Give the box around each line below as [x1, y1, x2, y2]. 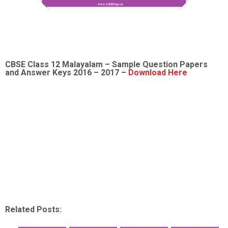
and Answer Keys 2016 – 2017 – [5, 68, 128, 77]
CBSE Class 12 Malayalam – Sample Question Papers [5, 60, 208, 69]
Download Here [128, 68, 187, 77]
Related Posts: [5, 205, 62, 214]
